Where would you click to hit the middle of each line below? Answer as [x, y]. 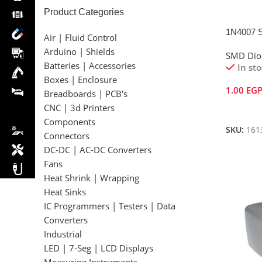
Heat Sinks [65, 192]
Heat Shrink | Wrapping [92, 178]
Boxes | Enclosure [80, 80]
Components [70, 122]
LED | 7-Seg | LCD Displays [99, 248]
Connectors [67, 136]
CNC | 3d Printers [79, 108]
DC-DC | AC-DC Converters [98, 150]
